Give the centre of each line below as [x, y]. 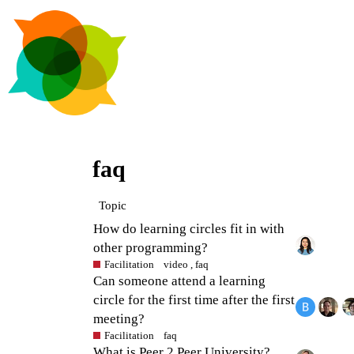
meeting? [119, 318]
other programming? [151, 247]
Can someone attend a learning [179, 281]
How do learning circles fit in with [189, 228]
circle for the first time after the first [194, 299]
